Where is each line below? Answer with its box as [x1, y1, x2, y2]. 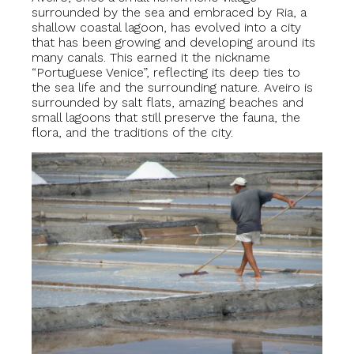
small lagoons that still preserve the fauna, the [32, 110, 300, 126]
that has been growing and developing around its [32, 35, 315, 51]
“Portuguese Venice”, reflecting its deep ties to [32, 65, 300, 81]
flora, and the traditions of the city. [32, 125, 233, 141]
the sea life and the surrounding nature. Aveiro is [32, 80, 313, 96]
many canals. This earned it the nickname [32, 50, 270, 66]
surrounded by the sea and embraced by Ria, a [32, 5, 307, 21]
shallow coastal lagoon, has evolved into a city [32, 20, 301, 36]
